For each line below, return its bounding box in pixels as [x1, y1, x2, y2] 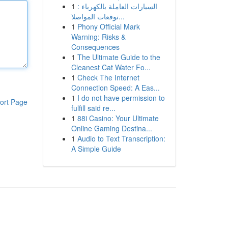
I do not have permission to [77, 93, 165, 103]
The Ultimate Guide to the [77, 52, 160, 62]
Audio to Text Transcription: [77, 133, 165, 144]
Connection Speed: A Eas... [71, 82, 160, 93]
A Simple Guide [71, 144, 121, 154]
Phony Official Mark [77, 21, 140, 32]
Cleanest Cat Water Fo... [71, 62, 151, 72]
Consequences [71, 42, 120, 52]
